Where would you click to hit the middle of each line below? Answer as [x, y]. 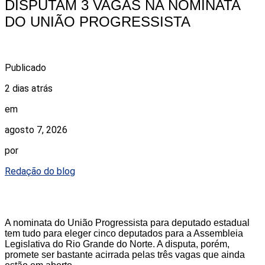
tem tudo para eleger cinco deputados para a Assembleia [124, 234]
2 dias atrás [29, 89]
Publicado [25, 68]
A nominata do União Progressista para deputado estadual [127, 223]
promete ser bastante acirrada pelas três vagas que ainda [125, 255]
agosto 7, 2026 [36, 130]
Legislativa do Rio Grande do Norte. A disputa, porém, [117, 244]
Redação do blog [40, 172]
